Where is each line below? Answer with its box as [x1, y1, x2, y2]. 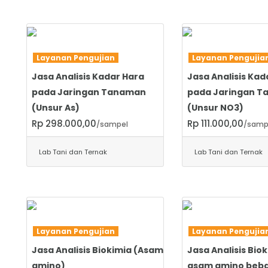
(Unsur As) [32, 101, 80, 114]
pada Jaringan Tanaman [32, 86, 146, 98]
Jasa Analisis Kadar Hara [32, 70, 144, 83]
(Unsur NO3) [187, 101, 243, 114]
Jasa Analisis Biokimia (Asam [32, 243, 163, 256]
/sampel [96, 118, 128, 129]
